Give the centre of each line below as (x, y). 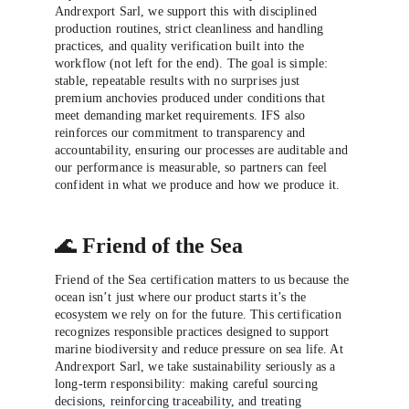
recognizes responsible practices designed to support (194, 332)
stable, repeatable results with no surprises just (179, 81)
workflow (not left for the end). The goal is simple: (194, 63)
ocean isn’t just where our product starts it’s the (183, 297)
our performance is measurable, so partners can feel (193, 168)
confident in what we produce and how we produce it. (198, 185)
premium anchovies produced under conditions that (192, 98)
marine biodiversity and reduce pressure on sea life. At (201, 349)
